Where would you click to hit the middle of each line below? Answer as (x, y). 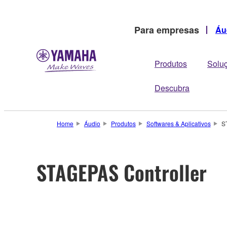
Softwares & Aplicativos (178, 123)
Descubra (172, 88)
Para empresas (167, 30)
